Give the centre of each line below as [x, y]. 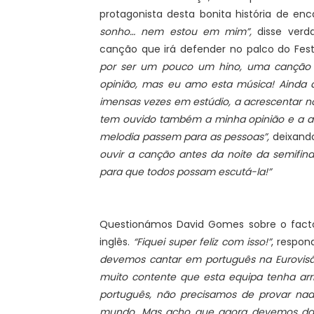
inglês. [117, 242]
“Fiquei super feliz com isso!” [202, 242]
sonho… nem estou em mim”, [176, 32]
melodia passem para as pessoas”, [186, 137]
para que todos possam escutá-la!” [185, 172]
